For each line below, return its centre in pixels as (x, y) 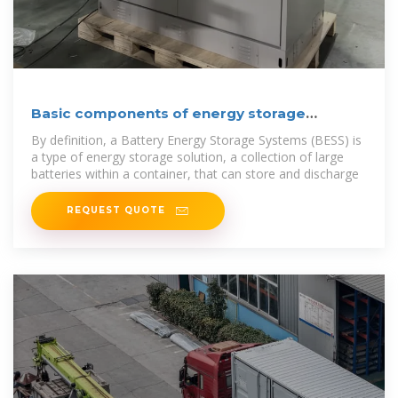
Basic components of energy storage (168, 113)
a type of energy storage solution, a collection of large (187, 156)
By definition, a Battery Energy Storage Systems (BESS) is (196, 139)
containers (71, 131)
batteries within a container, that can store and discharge (195, 173)
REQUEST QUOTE (118, 210)
